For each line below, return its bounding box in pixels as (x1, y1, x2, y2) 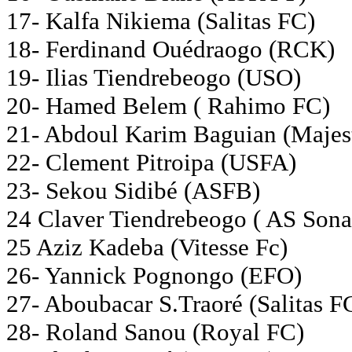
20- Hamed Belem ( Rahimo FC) (6, 91, 330, 119)
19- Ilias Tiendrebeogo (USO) (6, 63, 301, 91)
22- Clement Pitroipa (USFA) (6, 148, 296, 176)
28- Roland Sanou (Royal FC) (6, 317, 304, 346)
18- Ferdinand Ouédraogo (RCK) (6, 35, 335, 63)
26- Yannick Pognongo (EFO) (6, 261, 302, 289)
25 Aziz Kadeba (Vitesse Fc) (6, 233, 288, 261)
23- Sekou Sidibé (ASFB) (6, 176, 260, 204)
